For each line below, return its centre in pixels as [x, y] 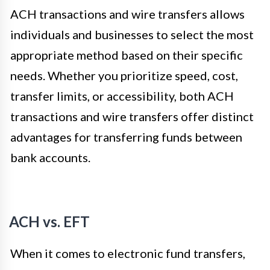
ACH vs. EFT [49, 221]
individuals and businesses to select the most [132, 34]
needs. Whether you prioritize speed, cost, [124, 75]
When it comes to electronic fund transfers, [128, 253]
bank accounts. [50, 157]
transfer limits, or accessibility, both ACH [122, 96]
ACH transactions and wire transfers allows [127, 14]
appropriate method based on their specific [127, 55]
